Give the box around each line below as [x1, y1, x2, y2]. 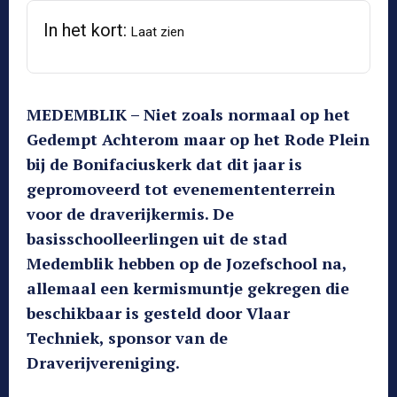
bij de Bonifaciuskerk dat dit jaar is [27, 153, 302, 175]
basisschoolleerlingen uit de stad [27, 228, 287, 249]
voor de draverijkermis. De [27, 203, 234, 224]
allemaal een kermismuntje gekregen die [27, 277, 349, 299]
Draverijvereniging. [27, 352, 180, 373]
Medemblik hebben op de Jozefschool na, [27, 253, 346, 274]
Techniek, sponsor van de [27, 327, 228, 348]
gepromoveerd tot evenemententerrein [27, 178, 335, 199]
